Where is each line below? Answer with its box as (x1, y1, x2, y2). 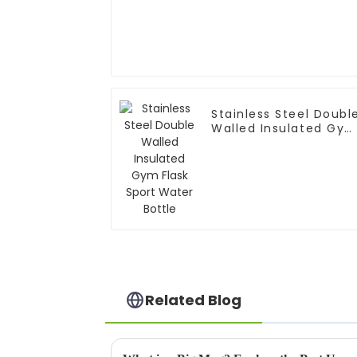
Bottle (211, 149, 252, 166)
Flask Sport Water (211, 135, 329, 151)
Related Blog (145, 289, 242, 310)
